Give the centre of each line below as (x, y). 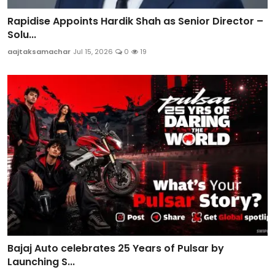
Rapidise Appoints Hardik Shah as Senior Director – (135, 21)
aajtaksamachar (39, 51)
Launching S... (41, 261)
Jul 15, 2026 (93, 51)
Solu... (22, 34)
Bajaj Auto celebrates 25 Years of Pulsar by (116, 248)
